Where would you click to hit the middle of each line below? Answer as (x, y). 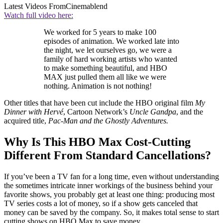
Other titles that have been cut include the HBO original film (100, 103)
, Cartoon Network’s (96, 111)
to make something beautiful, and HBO (106, 68)
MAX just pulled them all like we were (105, 77)
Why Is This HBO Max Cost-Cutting (97, 142)
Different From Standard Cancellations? (108, 155)
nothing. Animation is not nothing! (98, 86)
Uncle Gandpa (153, 111)
